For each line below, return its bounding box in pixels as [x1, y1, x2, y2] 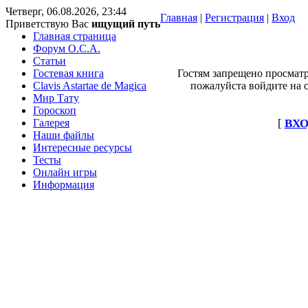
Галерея [33, 117, 69, 129]
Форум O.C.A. [33, 43, 100, 54]
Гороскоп [33, 104, 76, 116]
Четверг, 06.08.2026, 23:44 [5, 5, 126, 17]
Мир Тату [33, 92, 79, 104]
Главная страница [33, 30, 116, 42]
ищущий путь [91, 18, 160, 30]
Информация [33, 179, 94, 190]
